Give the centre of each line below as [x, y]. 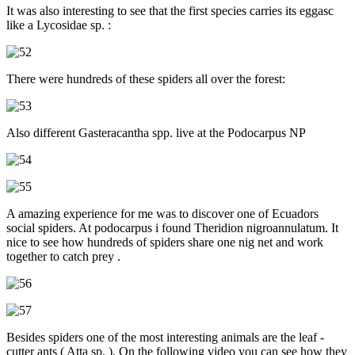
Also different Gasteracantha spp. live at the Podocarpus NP [156, 132]
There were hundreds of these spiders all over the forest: [146, 78]
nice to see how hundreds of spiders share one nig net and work [165, 242]
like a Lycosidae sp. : [59, 25]
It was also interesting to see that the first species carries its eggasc [170, 10]
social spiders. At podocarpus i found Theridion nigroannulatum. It [172, 227]
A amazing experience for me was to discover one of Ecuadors [162, 213]
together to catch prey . [63, 256]
